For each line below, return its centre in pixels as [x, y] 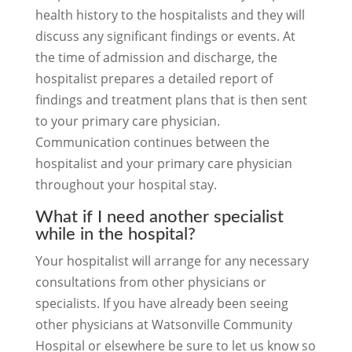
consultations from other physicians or [150, 282]
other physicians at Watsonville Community [163, 324]
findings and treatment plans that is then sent [171, 100]
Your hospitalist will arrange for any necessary [172, 261]
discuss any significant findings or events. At [165, 36]
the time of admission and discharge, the [156, 57]
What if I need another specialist [159, 217]
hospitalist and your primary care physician [163, 163]
